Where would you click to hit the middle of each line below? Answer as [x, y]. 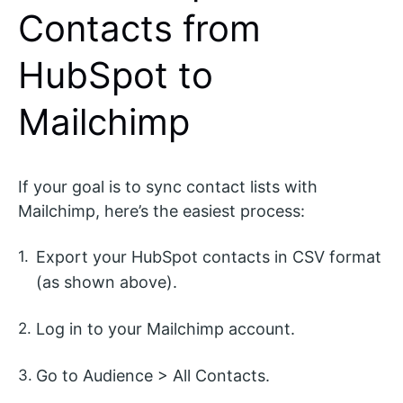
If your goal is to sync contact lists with [168, 187]
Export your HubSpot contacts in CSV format [209, 257]
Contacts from [139, 28]
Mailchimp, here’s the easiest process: [161, 211]
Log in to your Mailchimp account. [166, 329]
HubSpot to [116, 75]
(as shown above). [107, 282]
